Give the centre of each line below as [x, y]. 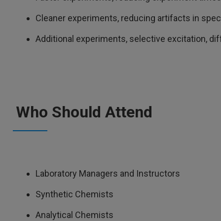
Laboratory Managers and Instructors [109, 173]
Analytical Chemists [75, 215]
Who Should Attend [84, 112]
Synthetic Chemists [75, 194]
